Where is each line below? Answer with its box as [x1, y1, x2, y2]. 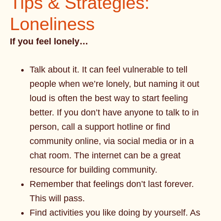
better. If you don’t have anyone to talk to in [30, 108, 199, 117]
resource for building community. [30, 165, 157, 175]
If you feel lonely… [10, 37, 88, 46]
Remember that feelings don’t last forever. [30, 179, 194, 189]
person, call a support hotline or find [30, 122, 170, 132]
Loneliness [10, 14, 95, 34]
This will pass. [30, 193, 85, 203]
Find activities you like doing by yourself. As [30, 208, 200, 218]
